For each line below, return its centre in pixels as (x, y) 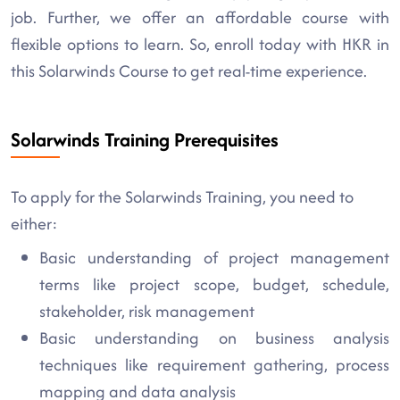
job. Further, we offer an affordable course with (200, 17)
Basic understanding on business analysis (214, 338)
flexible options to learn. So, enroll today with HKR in (200, 44)
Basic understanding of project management (214, 258)
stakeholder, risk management (147, 311)
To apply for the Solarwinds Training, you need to (182, 197)
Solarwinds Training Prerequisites (145, 140)
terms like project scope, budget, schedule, (214, 284)
